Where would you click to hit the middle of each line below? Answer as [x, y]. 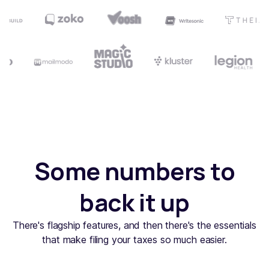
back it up [134, 202]
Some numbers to [134, 171]
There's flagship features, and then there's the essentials [134, 225]
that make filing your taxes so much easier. [134, 240]
